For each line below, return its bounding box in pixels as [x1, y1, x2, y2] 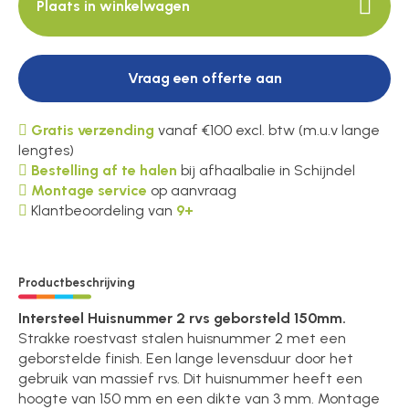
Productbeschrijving [18, 275, 136, 289]
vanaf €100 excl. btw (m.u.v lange [154, 121, 381, 140]
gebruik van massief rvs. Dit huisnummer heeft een [18, 369, 363, 387]
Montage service [31, 182, 148, 200]
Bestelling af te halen [31, 162, 178, 180]
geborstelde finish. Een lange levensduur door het [18, 349, 354, 367]
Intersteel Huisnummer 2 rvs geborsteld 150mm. [18, 309, 347, 327]
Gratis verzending [31, 121, 155, 140]
